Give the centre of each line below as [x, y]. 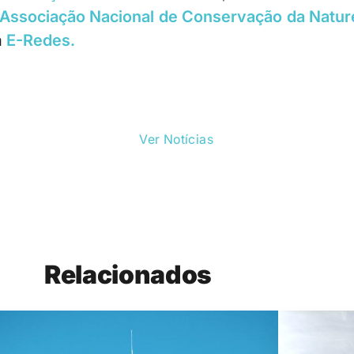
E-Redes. [41, 41]
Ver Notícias [177, 139]
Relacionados [128, 274]
